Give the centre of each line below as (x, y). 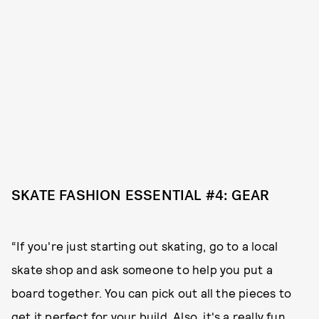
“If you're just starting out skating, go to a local (145, 246)
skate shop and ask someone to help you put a (142, 270)
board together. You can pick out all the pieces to (152, 293)
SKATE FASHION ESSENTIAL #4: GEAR (141, 195)
